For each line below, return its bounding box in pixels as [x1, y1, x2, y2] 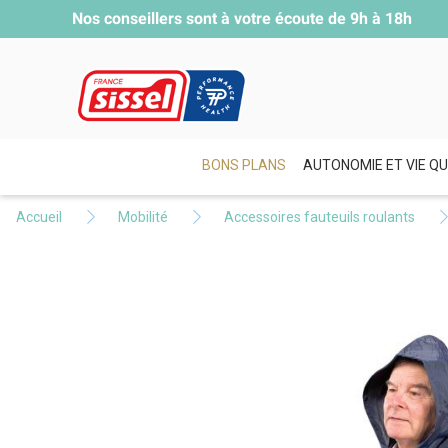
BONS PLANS [201, 156, 286, 173]
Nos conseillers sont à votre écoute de [72, 9, 350, 28]
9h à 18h [350, 9, 412, 28]
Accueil [16, 208, 62, 225]
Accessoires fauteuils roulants [224, 208, 415, 225]
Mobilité [118, 208, 168, 225]
